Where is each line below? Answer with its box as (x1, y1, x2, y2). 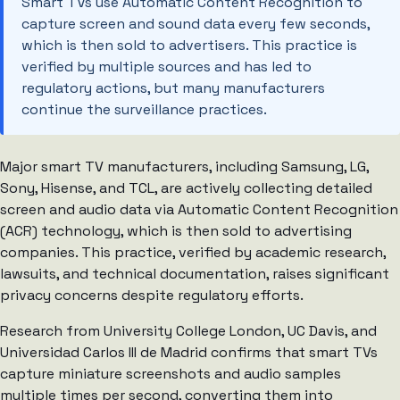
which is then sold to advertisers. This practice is (21, 36, 357, 55)
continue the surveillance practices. (21, 100, 267, 120)
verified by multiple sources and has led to (21, 57, 312, 77)
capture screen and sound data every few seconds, (21, 14, 370, 34)
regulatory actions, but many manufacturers (21, 79, 325, 98)
